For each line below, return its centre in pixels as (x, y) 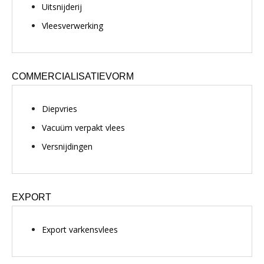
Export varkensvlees (80, 230)
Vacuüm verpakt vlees (83, 128)
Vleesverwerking (72, 26)
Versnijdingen (67, 146)
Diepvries (60, 109)
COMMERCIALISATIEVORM (73, 76)
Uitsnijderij (62, 7)
